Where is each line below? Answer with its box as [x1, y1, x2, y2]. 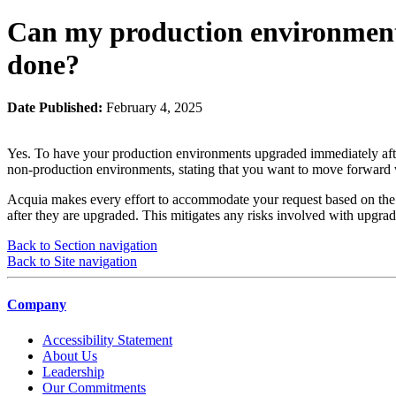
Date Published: [7, 100, 106, 116]
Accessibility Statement [42, 331, 172, 347]
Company [7, 297, 66, 313]
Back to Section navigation [7, 238, 157, 254]
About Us [42, 347, 97, 363]
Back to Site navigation [7, 254, 137, 270]
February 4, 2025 [106, 100, 202, 116]
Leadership [42, 363, 104, 379]
